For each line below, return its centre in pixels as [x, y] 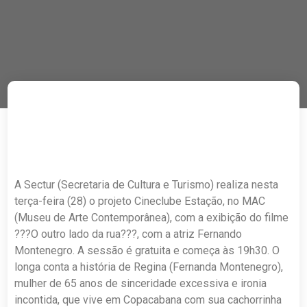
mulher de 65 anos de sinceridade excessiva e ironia [141, 283]
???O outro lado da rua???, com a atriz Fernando [128, 234]
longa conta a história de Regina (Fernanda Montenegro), [149, 267]
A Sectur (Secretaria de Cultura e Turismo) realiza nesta [147, 185]
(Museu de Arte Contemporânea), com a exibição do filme [152, 218]
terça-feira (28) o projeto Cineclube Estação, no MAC [140, 201]
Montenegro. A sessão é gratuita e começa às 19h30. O [147, 250]
